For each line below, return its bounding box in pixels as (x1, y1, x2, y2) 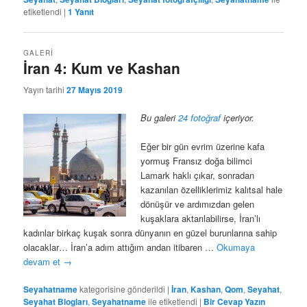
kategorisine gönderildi (79, 283, 166, 295)
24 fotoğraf (178, 110, 221, 124)
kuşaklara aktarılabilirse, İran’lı (140, 211, 261, 225)
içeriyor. (221, 110, 255, 124)
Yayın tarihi (23, 83, 67, 95)
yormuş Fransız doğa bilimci (140, 153, 253, 167)
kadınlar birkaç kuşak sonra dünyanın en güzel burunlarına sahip (23, 225, 278, 239)
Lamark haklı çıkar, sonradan (140, 168, 255, 182)
